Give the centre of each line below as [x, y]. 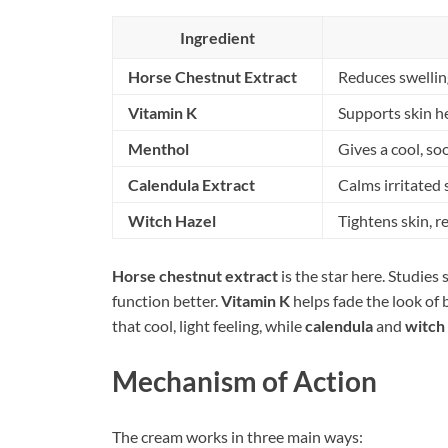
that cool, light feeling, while [208, 325]
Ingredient [217, 37]
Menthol [158, 148]
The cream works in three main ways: [237, 436]
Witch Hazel [172, 220]
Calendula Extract [191, 184]
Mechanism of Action [244, 380]
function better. [166, 300]
